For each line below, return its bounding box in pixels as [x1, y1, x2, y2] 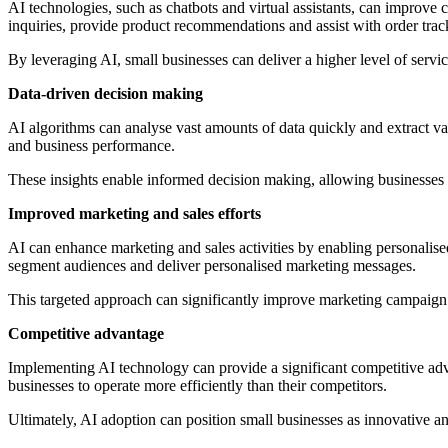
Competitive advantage [8, 324, 164, 342]
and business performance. [8, 136, 175, 154]
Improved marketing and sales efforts [8, 204, 261, 222]
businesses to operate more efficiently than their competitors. [8, 376, 387, 394]
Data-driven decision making [8, 84, 203, 102]
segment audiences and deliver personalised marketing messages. [8, 256, 416, 274]
